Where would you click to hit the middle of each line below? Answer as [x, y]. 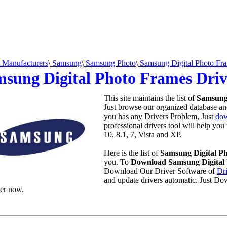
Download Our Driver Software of [160, 171]
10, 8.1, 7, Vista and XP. [143, 135]
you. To [117, 162]
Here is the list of [132, 153]
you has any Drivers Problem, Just [159, 116]
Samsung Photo [110, 63]
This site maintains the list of [150, 98]
